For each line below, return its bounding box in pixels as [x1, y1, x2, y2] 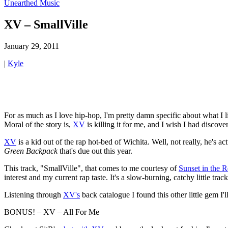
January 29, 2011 [4, 41, 59, 50]
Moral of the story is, [4, 120, 73, 129]
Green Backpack [4, 146, 58, 155]
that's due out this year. [58, 146, 132, 155]
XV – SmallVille [4, 17, 88, 31]
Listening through [4, 190, 63, 199]
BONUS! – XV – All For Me [4, 207, 99, 216]
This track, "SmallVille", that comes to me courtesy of [4, 163, 179, 173]
